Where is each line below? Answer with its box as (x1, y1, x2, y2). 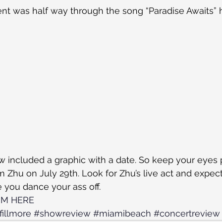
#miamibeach (93, 208, 151, 219)
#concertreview (154, 208, 220, 219)
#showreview (34, 208, 91, 219)
